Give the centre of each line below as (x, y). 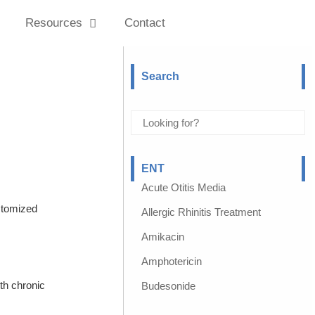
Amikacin (162, 237)
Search (160, 76)
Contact (145, 23)
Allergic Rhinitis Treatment (201, 212)
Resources (54, 23)
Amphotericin (171, 261)
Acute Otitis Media (183, 187)
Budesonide (168, 286)
